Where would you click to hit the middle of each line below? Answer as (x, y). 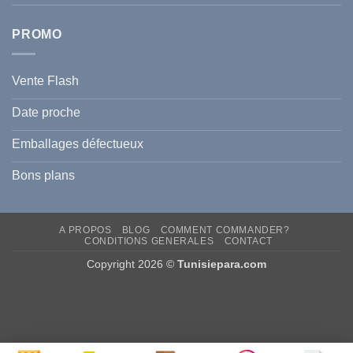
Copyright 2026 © (132, 264)
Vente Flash (45, 81)
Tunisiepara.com (222, 264)
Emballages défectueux (78, 144)
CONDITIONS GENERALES (149, 241)
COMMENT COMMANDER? (225, 230)
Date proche (46, 113)
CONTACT (248, 241)
